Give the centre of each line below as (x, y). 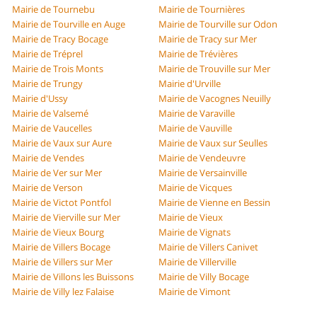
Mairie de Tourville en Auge (69, 24)
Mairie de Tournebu (54, 10)
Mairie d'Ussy (40, 99)
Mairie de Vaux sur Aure (62, 143)
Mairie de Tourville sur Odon (218, 24)
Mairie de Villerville (197, 262)
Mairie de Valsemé (51, 114)
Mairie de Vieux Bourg (58, 232)
